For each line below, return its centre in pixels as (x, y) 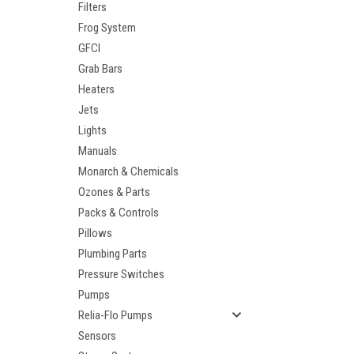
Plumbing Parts (113, 254)
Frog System (107, 28)
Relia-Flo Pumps (115, 315)
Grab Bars (100, 69)
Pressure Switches (121, 274)
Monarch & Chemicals (128, 171)
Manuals (98, 151)
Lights (92, 130)
